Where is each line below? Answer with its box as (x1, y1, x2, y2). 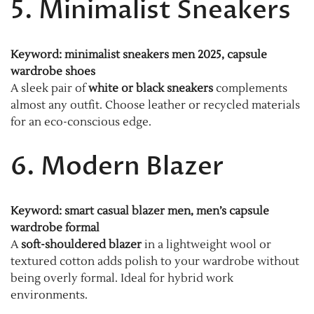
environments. (11, 287, 88, 302)
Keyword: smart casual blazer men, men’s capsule (11, 203, 269, 218)
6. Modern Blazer (11, 149, 224, 184)
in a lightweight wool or (142, 237, 271, 252)
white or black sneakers (88, 81, 213, 95)
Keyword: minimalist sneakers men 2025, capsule (11, 47, 267, 62)
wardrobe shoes (11, 64, 95, 78)
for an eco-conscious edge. (11, 114, 151, 129)
